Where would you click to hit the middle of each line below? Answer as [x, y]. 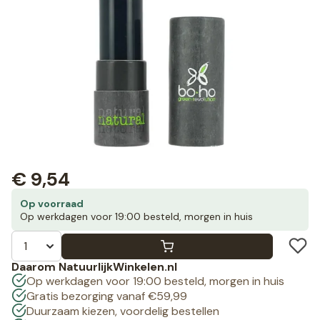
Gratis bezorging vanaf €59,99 [106, 296]
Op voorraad [52, 204]
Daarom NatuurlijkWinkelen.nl [94, 267]
